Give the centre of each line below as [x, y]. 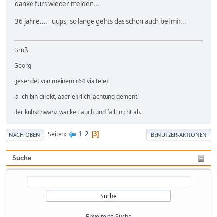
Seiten [56, 134]
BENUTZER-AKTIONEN [179, 134]
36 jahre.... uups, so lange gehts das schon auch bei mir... [101, 22]
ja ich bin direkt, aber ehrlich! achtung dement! [76, 96]
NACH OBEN [24, 134]
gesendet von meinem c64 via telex [62, 81]
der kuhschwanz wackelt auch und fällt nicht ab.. [78, 112]
